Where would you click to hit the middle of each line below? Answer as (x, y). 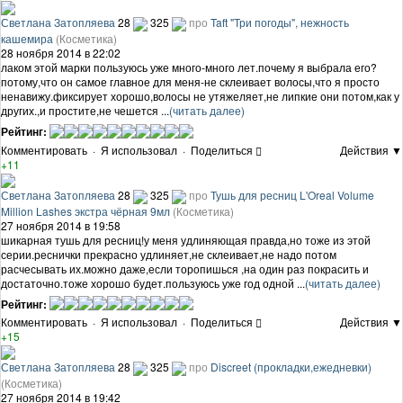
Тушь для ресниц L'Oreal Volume (292, 194)
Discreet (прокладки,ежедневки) (291, 367)
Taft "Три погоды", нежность (280, 22)
